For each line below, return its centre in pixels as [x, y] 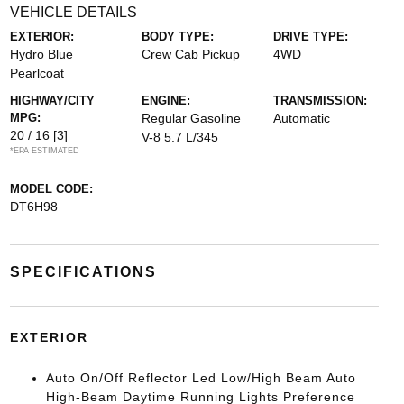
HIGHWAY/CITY [52, 101]
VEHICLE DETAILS [73, 12]
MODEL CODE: [51, 189]
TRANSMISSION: [321, 101]
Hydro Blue [41, 54]
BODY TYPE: [177, 37]
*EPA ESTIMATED [44, 151]
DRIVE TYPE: [311, 37]
